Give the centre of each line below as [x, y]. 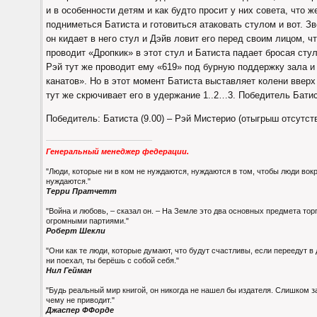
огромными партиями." [87, 220]
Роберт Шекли [76, 230]
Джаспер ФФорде [80, 310]
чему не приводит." [80, 300]
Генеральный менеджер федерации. [117, 151]
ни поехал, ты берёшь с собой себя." [113, 260]
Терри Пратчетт [81, 191]
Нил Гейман [69, 270]
